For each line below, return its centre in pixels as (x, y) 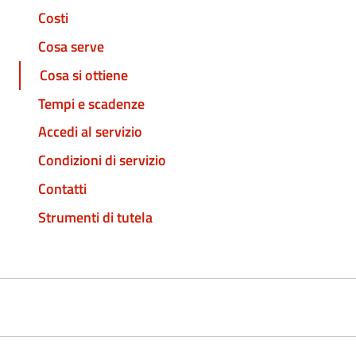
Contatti (62, 188)
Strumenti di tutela (95, 217)
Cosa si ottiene (84, 75)
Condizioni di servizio (102, 161)
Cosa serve (71, 47)
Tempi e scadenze (91, 103)
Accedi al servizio (90, 132)
